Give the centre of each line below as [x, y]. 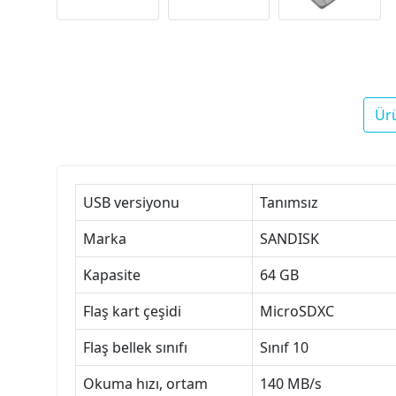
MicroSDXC [297, 312]
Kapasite [112, 275]
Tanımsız [289, 203]
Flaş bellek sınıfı [135, 348]
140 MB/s [291, 384]
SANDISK [289, 239]
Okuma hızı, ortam [145, 384]
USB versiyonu [131, 203]
